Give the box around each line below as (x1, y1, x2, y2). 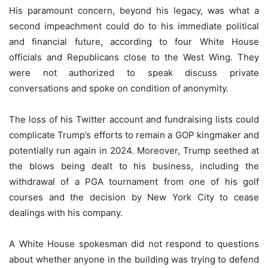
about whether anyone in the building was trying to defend (9, 254, 259, 266)
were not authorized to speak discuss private (9, 67, 259, 79)
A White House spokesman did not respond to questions (9, 238, 259, 250)
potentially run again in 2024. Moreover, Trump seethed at (9, 145, 259, 157)
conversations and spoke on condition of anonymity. (9, 83, 229, 95)
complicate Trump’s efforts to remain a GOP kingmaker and (9, 129, 259, 141)
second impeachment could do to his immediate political (9, 20, 259, 32)
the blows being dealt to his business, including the (9, 160, 259, 172)
